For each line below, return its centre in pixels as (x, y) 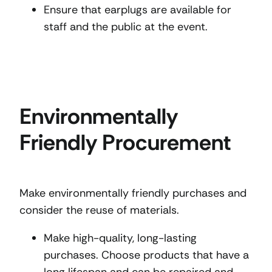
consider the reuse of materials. (99, 210)
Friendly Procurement (125, 142)
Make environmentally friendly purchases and (133, 193)
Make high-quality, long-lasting (120, 238)
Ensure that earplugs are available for (138, 9)
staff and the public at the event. (126, 26)
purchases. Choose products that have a (146, 255)
